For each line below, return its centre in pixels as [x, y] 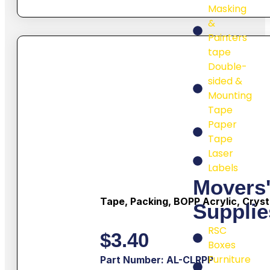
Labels [223, 168]
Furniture [229, 260]
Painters [228, 38]
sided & [225, 81]
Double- [228, 67]
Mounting [230, 96]
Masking [227, 9]
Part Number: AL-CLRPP [156, 260]
